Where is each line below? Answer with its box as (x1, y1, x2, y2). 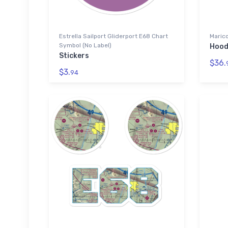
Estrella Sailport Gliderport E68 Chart (59, 32, 168, 40)
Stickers (59, 51, 89, 60)
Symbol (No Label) (59, 41, 111, 49)
